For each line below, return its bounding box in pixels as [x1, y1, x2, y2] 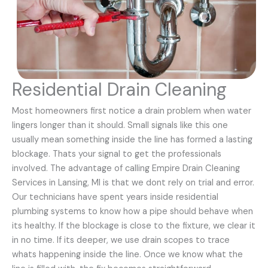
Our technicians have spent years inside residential [12, 191, 218, 203]
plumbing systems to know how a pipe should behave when [12, 205, 253, 217]
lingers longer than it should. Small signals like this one [12, 119, 228, 131]
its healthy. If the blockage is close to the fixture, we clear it [12, 220, 255, 232]
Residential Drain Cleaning [12, 77, 227, 101]
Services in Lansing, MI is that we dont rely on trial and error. [12, 176, 254, 188]
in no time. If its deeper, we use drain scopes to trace [12, 234, 230, 246]
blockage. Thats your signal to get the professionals [12, 148, 221, 160]
